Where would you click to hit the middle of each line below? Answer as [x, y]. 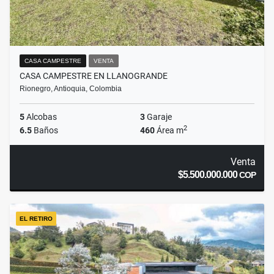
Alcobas [41, 117]
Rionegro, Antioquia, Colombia [71, 89]
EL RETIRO [36, 219]
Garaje [158, 117]
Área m [169, 131]
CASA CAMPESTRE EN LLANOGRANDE [94, 76]
